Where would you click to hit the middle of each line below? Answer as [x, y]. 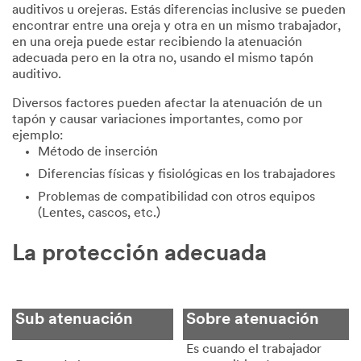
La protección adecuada [139, 255]
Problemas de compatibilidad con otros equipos [176, 198]
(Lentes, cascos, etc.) [99, 214]
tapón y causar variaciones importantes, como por [158, 120]
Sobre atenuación [253, 320]
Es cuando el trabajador [254, 350]
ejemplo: [37, 137]
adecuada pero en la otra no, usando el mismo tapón [163, 59]
